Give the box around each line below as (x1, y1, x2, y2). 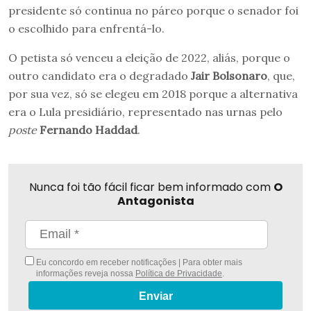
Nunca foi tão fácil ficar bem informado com (28, 178, 274, 195)
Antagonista (117, 192, 194, 209)
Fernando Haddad (40, 122, 137, 137)
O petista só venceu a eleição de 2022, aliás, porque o (8, 50, 290, 65)
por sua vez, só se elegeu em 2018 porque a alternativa (8, 86, 298, 101)
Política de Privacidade (135, 268, 222, 278)
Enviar (138, 289, 173, 302)
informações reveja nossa (35, 268, 135, 278)
